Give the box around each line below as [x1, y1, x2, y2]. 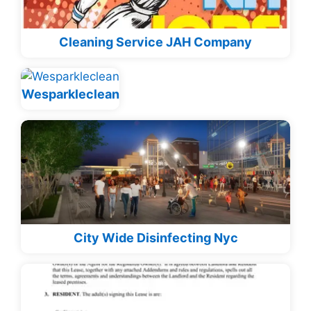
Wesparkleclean [21, 87, 119, 102]
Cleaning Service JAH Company [59, 35, 252, 50]
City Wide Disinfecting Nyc [73, 230, 238, 246]
